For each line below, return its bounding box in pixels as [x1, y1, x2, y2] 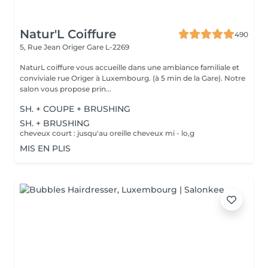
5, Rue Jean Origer [20, 42, 87, 51]
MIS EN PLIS [20, 143, 71, 154]
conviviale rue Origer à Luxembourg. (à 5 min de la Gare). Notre [20, 74, 224, 83]
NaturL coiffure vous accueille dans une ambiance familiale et [20, 63, 239, 72]
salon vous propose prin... [20, 84, 111, 93]
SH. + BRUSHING [20, 118, 90, 129]
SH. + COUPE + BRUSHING [20, 103, 130, 114]
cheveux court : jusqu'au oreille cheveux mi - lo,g [20, 129, 194, 138]
